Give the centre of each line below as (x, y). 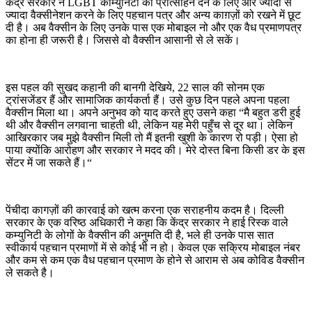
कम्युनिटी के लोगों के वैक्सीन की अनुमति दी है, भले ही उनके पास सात (140, 235)
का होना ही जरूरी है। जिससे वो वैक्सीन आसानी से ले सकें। (123, 40)
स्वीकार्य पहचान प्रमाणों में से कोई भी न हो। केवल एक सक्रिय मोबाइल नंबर (153, 247)
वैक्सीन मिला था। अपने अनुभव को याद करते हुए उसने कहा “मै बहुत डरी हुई (153, 112)
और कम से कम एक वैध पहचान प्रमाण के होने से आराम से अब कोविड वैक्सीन (155, 260)
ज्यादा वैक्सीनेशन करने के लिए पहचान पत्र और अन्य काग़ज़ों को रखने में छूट (153, 15)
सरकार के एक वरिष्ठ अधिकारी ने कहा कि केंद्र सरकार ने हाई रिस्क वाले (147, 222)
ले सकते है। (30, 272)
